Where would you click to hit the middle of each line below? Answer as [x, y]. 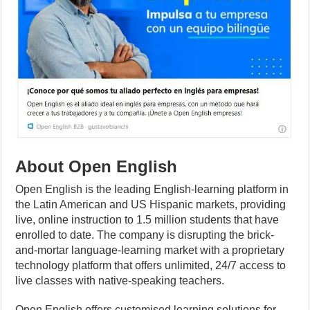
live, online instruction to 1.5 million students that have [147, 220]
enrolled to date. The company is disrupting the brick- [145, 235]
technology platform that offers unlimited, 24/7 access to [151, 266]
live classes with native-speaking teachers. [120, 281]
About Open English [97, 167]
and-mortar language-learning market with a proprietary [150, 250]
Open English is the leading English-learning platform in [152, 190]
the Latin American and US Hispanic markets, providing [151, 205]
